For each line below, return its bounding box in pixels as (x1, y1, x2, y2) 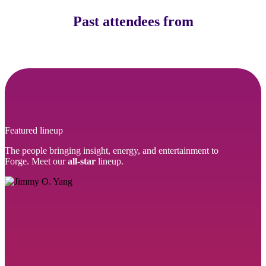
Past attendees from (72, 14, 194, 29)
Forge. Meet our (5, 156, 68, 166)
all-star (68, 156, 96, 166)
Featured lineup (5, 125, 63, 135)
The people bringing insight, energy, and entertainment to (5, 145, 218, 156)
